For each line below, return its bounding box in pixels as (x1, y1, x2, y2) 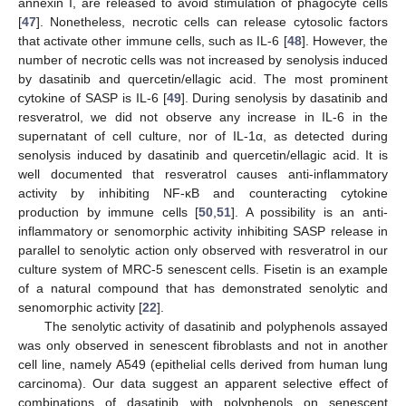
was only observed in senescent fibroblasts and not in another (18, 338, 388, 353)
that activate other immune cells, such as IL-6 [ (18, 34, 287, 49)
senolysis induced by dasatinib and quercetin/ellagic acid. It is (18, 148, 388, 163)
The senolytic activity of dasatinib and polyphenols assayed (43, 319, 388, 334)
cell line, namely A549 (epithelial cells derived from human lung (18, 357, 388, 372)
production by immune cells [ (18, 205, 199, 220)
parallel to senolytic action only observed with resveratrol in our (18, 243, 388, 258)
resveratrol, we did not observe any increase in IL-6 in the (18, 110, 388, 125)
